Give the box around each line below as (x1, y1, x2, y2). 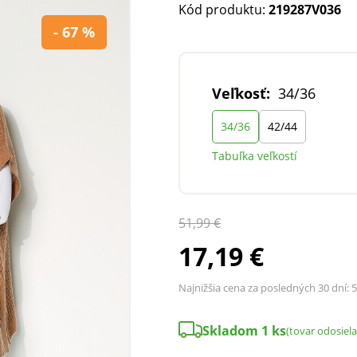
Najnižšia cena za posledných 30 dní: (178, 280, 351, 295)
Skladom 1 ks (202, 322, 286, 339)
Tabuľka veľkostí (212, 148, 297, 163)
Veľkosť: (212, 84, 270, 103)
